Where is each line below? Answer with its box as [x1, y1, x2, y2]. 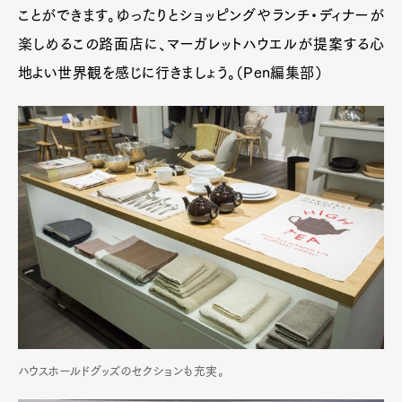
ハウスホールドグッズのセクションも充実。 [18, 365, 224, 378]
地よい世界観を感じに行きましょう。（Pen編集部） [18, 65, 323, 80]
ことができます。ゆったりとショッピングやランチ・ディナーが [18, 7, 384, 22]
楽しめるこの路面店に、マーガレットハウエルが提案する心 [18, 36, 384, 51]
